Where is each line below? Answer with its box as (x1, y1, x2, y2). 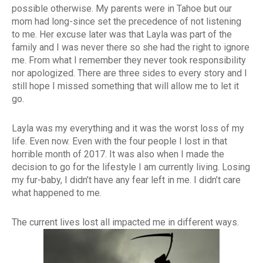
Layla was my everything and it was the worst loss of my (12, 123, 244, 134)
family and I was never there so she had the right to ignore (12, 42, 249, 53)
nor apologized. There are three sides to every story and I (12, 68, 247, 79)
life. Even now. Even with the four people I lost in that (12, 136, 227, 147)
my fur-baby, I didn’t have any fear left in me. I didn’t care (12, 174, 241, 186)
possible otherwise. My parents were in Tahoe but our (12, 3, 232, 15)
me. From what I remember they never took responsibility (12, 55, 246, 66)
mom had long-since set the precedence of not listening (12, 16, 241, 28)
